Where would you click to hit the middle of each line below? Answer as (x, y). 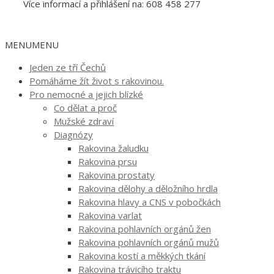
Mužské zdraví (84, 121)
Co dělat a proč (85, 107)
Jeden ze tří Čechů (68, 67)
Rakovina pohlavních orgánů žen (145, 228)
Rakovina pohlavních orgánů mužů (149, 242)
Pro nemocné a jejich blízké (86, 94)
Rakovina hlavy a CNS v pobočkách (150, 202)
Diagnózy (73, 134)
